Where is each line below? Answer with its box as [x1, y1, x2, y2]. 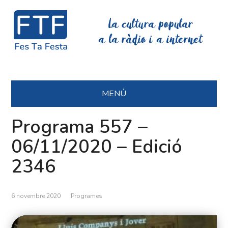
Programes [71, 192, 103, 201]
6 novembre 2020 [11, 192, 61, 201]
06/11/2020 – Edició [11, 134, 183, 160]
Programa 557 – [11, 115, 148, 140]
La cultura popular [108, 17, 193, 33]
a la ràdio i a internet [99, 33, 203, 48]
